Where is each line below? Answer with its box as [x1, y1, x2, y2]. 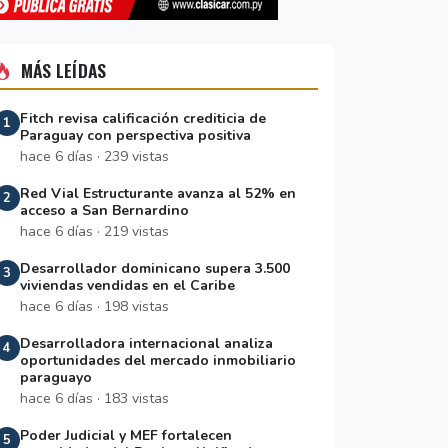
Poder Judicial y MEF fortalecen [20, 426, 232, 446]
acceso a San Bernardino [20, 201, 189, 221]
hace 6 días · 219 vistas [20, 222, 169, 242]
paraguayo [20, 368, 92, 388]
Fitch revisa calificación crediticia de [20, 109, 266, 129]
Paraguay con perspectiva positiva [20, 126, 251, 146]
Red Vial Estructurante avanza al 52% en [20, 184, 296, 204]
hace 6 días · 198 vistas [20, 297, 169, 317]
